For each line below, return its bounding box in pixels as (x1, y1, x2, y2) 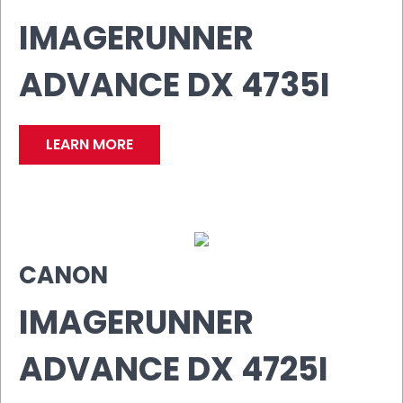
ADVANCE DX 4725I (19, 345, 328, 392)
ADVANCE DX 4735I (19, 61, 330, 108)
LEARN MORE (46, 133, 133, 155)
